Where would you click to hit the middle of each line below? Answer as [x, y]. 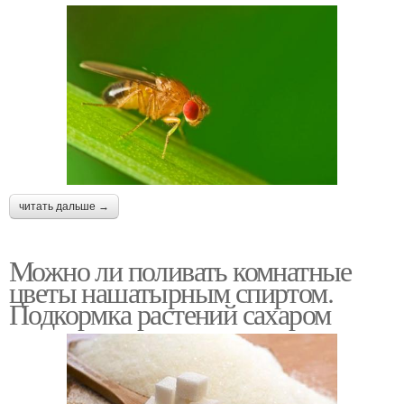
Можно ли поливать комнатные [180, 270]
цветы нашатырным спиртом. [171, 291]
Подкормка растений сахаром [170, 313]
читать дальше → [64, 206]
